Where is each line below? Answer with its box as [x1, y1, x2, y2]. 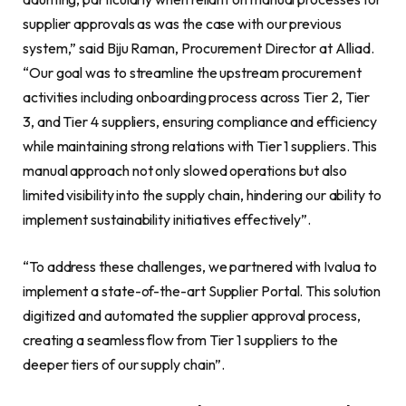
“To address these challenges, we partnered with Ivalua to [23, 256, 377, 275]
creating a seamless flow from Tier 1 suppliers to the [23, 330, 338, 349]
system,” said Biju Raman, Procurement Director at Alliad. [23, 39, 374, 58]
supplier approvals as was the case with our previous [23, 14, 342, 34]
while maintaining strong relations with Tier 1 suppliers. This [23, 137, 378, 156]
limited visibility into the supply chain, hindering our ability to [23, 186, 382, 205]
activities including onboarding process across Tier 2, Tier [23, 88, 371, 107]
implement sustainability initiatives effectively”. [23, 210, 312, 229]
